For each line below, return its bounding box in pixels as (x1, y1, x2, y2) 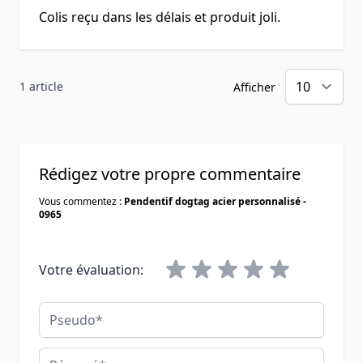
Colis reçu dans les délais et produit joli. (39, 7, 280, 26)
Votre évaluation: (39, 260, 143, 279)
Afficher (233, 79, 279, 95)
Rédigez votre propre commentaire (39, 162, 301, 185)
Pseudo (38, 301, 84, 320)
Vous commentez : (39, 194, 124, 208)
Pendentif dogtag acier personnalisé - (124, 194, 306, 208)
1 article (19, 78, 63, 94)
